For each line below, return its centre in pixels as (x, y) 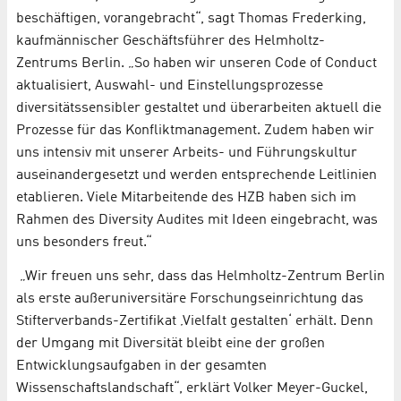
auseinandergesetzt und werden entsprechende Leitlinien (196, 175)
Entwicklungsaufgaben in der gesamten (141, 366)
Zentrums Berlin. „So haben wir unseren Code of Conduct (196, 63)
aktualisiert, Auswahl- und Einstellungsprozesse (170, 85)
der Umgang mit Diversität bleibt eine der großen (171, 343)
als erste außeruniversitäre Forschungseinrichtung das (190, 299)
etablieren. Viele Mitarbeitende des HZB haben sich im (186, 197)
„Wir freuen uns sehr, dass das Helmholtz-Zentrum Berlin (200, 276)
